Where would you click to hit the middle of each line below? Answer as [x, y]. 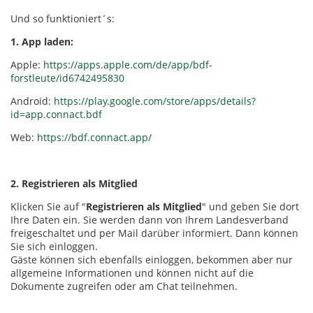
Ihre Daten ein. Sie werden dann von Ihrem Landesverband [150, 220]
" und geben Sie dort [250, 207]
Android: [32, 101]
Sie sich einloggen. [56, 247]
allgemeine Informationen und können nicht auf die [132, 273]
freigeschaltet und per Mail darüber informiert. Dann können [154, 233]
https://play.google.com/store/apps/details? [155, 101]
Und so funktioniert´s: [64, 19]
